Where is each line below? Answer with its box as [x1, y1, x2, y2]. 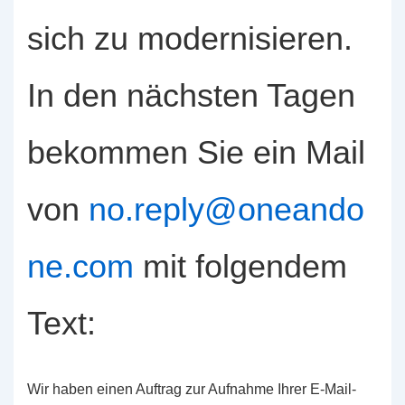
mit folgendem [134, 247, 347, 285]
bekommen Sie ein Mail [27, 133, 365, 171]
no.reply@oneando [89, 190, 364, 228]
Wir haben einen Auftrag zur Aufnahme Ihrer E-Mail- [27, 381, 356, 397]
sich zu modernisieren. [27, 19, 353, 57]
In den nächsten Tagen [27, 76, 355, 114]
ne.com [27, 247, 134, 285]
